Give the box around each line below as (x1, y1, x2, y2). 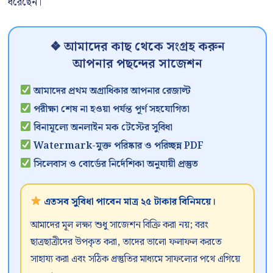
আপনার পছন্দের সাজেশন (73, 54, 202, 74)
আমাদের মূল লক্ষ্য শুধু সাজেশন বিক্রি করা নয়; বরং (30, 217, 208, 233)
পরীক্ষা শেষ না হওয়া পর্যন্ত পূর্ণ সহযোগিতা (31, 101, 190, 117)
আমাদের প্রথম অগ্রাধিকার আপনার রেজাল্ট (31, 83, 191, 99)
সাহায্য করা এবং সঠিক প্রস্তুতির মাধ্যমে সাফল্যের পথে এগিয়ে (30, 251, 240, 267)
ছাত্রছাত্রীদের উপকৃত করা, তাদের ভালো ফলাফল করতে (30, 234, 222, 250)
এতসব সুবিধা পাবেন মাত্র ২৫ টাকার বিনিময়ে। (41, 194, 216, 210)
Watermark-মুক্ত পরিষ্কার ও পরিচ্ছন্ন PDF (31, 138, 204, 154)
